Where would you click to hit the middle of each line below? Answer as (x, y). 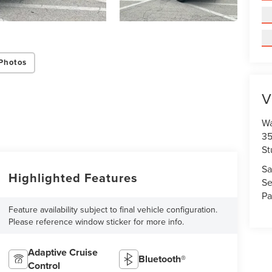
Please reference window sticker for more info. (96, 221)
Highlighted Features (73, 178)
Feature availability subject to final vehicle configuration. (113, 209)
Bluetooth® (162, 259)
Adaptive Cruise (63, 252)
